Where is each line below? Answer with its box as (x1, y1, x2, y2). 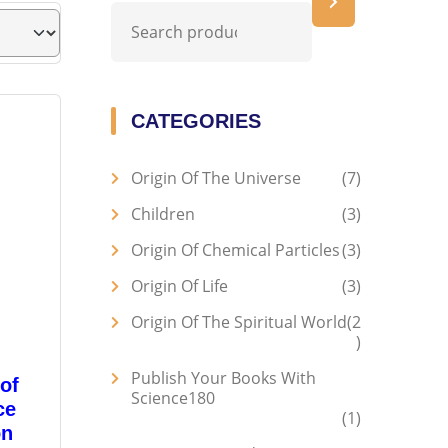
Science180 (131, 387, 215, 409)
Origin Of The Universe (131, 167, 301, 189)
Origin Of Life (131, 275, 228, 297)
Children (131, 203, 195, 225)
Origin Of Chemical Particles (131, 239, 340, 261)
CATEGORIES (131, 110, 261, 132)
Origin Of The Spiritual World (131, 311, 347, 333)
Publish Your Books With (131, 367, 316, 389)
